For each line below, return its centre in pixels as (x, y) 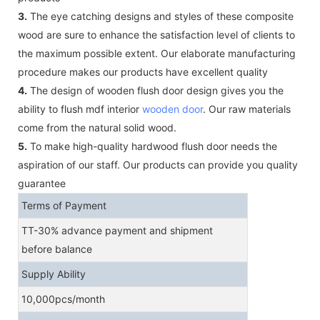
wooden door (172, 109)
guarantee (42, 183)
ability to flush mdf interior (80, 109)
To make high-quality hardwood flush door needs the (152, 146)
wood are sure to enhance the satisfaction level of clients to (156, 34)
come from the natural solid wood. (97, 127)
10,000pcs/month (63, 299)
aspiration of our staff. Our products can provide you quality (158, 164)
